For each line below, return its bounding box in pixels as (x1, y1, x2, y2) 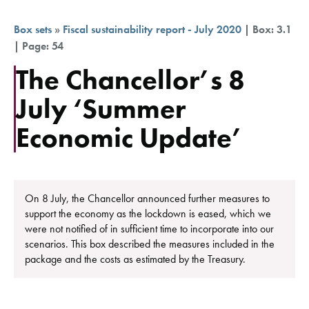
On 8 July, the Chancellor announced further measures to (25, 190, 270, 206)
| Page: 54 (14, 38, 63, 53)
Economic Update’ (16, 119, 243, 155)
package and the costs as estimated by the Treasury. (25, 251, 246, 266)
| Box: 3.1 (241, 21, 292, 37)
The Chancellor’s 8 (16, 61, 245, 97)
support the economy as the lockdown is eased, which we (25, 206, 271, 221)
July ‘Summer (16, 90, 186, 126)
